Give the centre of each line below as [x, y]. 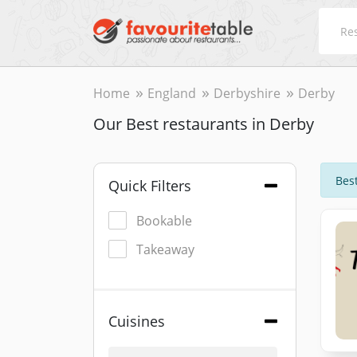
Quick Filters [150, 186]
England [172, 93]
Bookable [164, 221]
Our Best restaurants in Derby [204, 124]
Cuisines [137, 321]
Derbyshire [247, 93]
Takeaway [165, 249]
